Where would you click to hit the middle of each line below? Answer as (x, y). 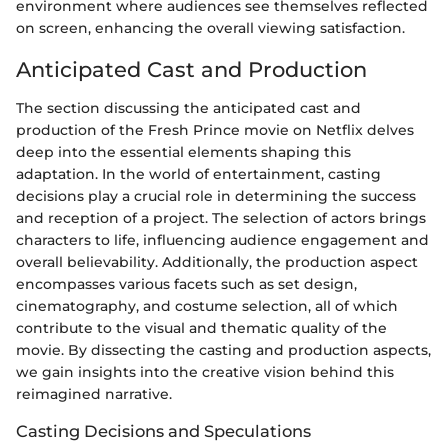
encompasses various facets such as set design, (186, 283)
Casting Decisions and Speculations (163, 430)
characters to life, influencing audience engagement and (222, 239)
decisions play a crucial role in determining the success (216, 195)
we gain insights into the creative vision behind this (205, 371)
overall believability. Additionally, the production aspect (217, 261)
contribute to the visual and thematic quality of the (201, 327)
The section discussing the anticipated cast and (188, 107)
